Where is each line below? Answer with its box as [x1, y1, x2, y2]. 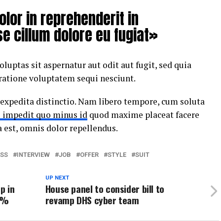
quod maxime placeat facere [87, 109, 199, 120]
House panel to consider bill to [45, 182, 164, 196]
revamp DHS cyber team [45, 193, 139, 207]
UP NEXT [45, 175, 69, 181]
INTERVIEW [17, 151, 50, 158]
